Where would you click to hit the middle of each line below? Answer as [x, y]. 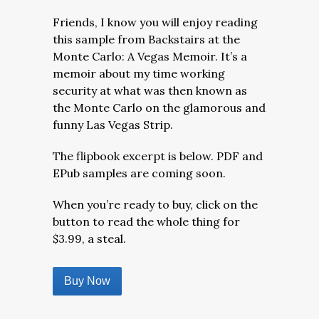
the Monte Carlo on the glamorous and [159, 108]
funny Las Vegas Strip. [113, 125]
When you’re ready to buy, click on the [155, 204]
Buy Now [87, 281]
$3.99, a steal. [89, 239]
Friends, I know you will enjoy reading [155, 22]
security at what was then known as [150, 90]
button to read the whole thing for [146, 221]
